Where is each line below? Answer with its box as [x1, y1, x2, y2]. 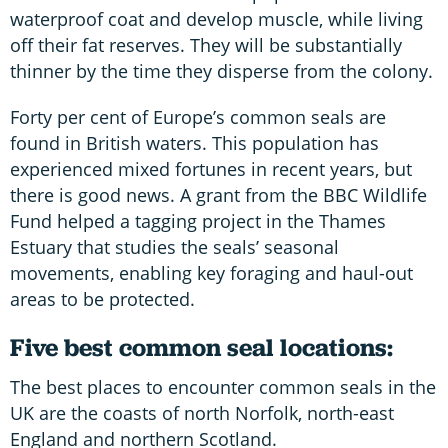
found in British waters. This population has [10, 130, 379, 155]
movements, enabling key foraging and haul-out [10, 260, 413, 285]
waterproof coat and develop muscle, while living [10, 6, 423, 31]
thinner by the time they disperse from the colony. [10, 58, 433, 83]
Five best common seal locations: [10, 330, 393, 364]
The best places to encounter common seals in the [10, 374, 436, 399]
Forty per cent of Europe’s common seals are [10, 104, 386, 129]
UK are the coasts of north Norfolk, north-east [10, 400, 394, 425]
